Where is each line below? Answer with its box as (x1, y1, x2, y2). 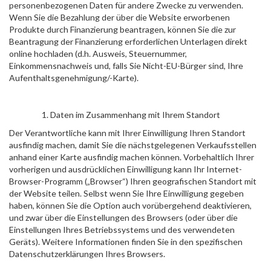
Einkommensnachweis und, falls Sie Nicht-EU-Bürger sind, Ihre (9, 60, 243, 71)
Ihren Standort (188, 128, 246, 138)
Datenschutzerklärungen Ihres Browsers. (9, 249, 165, 259)
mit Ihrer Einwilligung (108, 128, 188, 138)
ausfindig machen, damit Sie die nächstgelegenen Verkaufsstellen (9, 140, 256, 150)
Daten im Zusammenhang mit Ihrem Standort (50, 109, 220, 120)
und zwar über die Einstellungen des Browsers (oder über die (9, 212, 238, 223)
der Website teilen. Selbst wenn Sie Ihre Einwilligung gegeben (9, 188, 244, 198)
